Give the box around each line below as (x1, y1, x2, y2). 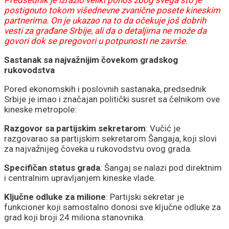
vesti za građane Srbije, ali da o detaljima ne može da (4, 25, 207, 36)
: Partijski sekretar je (106, 191, 184, 202)
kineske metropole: (4, 104, 77, 114)
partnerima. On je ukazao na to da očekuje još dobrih (4, 15, 206, 26)
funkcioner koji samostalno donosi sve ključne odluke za (4, 201, 221, 212)
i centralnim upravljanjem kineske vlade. (4, 172, 156, 183)
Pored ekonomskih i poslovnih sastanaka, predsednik (4, 83, 206, 94)
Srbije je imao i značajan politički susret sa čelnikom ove (4, 94, 220, 104)
